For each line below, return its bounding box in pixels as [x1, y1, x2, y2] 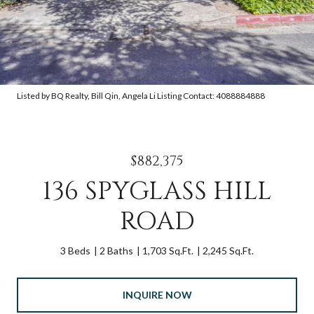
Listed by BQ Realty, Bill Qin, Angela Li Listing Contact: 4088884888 [17, 90, 265, 101]
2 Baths [100, 245, 133, 257]
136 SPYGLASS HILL [42, 175, 272, 208]
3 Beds [60, 245, 90, 257]
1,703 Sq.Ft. [142, 245, 193, 257]
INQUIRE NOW [122, 288, 192, 301]
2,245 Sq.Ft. [203, 245, 254, 257]
